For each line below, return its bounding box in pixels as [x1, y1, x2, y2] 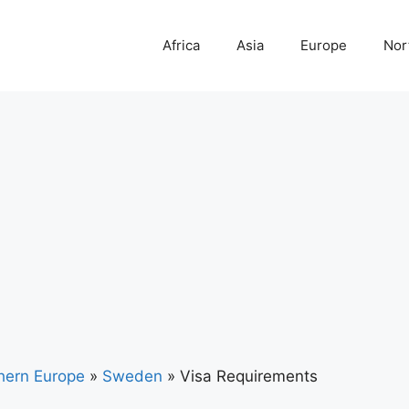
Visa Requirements [175, 367, 318, 385]
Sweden [102, 367, 163, 385]
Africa [163, 37, 200, 54]
